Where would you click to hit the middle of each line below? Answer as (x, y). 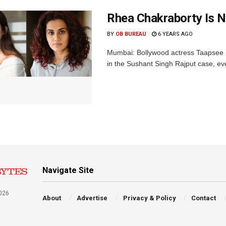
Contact (204, 198)
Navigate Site (68, 170)
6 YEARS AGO (175, 34)
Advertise (92, 198)
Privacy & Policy (149, 198)
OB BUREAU (131, 34)
